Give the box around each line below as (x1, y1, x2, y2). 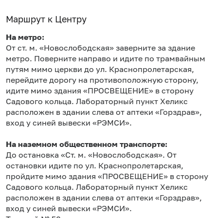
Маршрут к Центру (6, 14, 87, 24)
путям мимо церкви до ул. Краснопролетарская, (6, 64, 194, 74)
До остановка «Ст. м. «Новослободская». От (6, 150, 177, 160)
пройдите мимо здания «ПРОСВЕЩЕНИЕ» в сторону (6, 171, 208, 181)
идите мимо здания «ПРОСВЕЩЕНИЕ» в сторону (6, 86, 194, 95)
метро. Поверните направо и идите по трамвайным (6, 54, 205, 63)
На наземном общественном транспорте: (6, 139, 167, 149)
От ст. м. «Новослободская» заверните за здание (6, 43, 195, 53)
